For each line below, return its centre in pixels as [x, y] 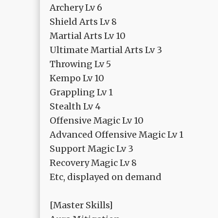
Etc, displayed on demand [106, 177]
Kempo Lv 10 [77, 78]
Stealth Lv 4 [75, 107]
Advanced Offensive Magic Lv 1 [117, 135]
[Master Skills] [81, 205]
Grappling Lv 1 [81, 92]
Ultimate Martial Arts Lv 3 [106, 50]
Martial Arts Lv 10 [88, 36]
